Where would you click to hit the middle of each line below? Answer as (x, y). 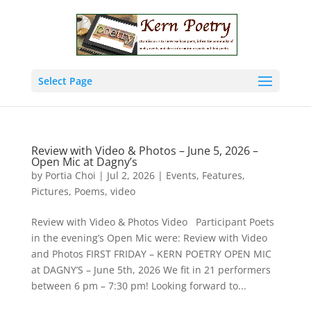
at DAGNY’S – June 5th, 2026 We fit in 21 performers (151, 270)
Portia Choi (70, 175)
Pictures (50, 191)
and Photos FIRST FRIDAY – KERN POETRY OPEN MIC (151, 254)
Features (222, 175)
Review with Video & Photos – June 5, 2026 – (144, 151)
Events (181, 175)
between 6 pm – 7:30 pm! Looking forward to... (138, 286)
